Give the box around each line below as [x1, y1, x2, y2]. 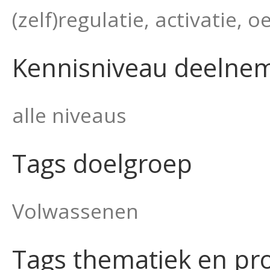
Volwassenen [12, 197, 139, 225]
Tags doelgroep [12, 146, 192, 180]
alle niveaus [12, 101, 127, 129]
